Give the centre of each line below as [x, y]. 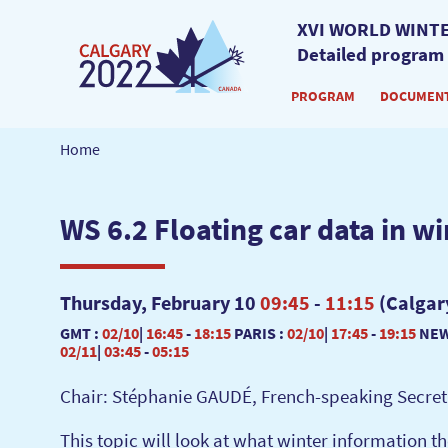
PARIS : [259, 333]
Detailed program [371, 54]
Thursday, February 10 [160, 302]
